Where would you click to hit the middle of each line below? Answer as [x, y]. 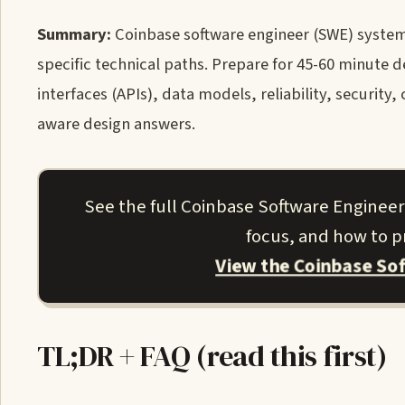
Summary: [74, 34]
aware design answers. [116, 124]
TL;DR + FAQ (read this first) [212, 356]
